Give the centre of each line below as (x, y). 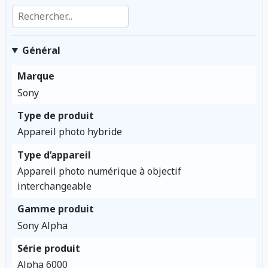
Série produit (48, 248)
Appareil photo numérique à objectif (99, 171)
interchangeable (54, 186)
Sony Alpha (42, 225)
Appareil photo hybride (69, 132)
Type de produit (55, 116)
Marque (36, 76)
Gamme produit (55, 209)
